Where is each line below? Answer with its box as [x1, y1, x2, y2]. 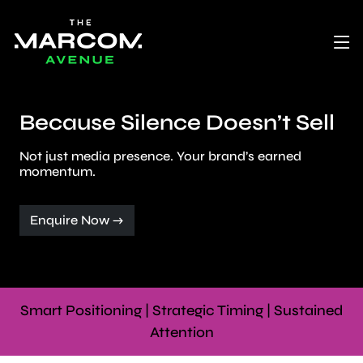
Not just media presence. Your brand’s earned [19, 148, 301, 164]
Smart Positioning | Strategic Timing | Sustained [20, 301, 343, 319]
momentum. [19, 164, 96, 179]
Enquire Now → [30, 212, 124, 228]
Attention [149, 323, 214, 341]
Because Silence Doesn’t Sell [19, 109, 335, 135]
